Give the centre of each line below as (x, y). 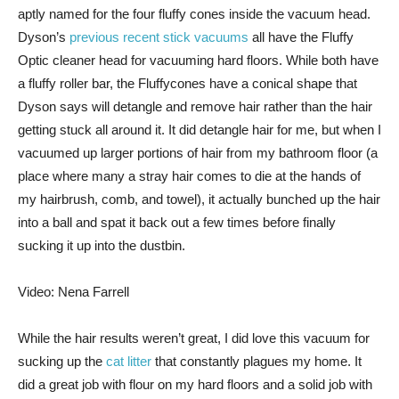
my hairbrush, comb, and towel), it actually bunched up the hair (199, 199)
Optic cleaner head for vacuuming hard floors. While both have (198, 60)
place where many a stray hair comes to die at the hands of (189, 176)
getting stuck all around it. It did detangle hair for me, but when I (199, 130)
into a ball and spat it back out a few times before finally (177, 222)
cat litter (129, 361)
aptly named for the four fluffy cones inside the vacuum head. (194, 14)
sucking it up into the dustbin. (102, 245)
